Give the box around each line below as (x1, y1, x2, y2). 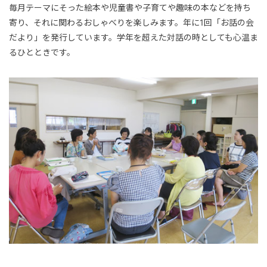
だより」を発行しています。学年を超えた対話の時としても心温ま (9, 32, 258, 43)
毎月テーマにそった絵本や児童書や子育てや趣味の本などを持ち (9, 2, 251, 13)
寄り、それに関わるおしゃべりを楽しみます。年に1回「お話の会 (9, 17, 254, 28)
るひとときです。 (9, 47, 75, 58)
